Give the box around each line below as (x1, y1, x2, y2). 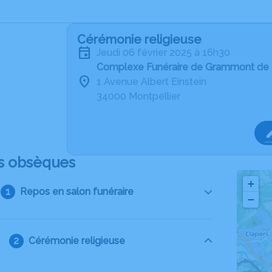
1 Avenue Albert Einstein (97, 76, 206, 87)
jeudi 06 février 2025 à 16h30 (101, 47, 230, 58)
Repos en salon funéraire (19, 186, 134, 197)
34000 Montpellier (97, 90, 180, 102)
